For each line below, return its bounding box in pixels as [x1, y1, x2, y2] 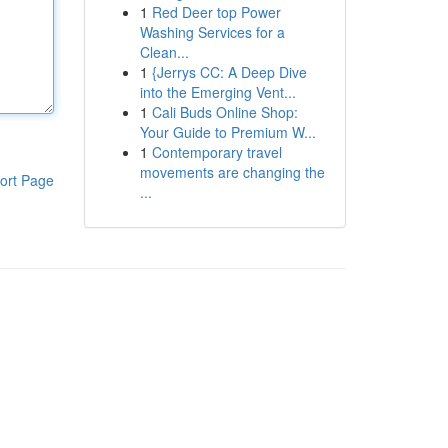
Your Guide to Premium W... [139, 122, 316, 142]
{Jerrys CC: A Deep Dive [151, 62, 307, 82]
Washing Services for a [139, 22, 285, 42]
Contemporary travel [151, 142, 282, 162]
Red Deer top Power [151, 2, 281, 22]
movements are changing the [139, 162, 325, 182]
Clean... [139, 42, 189, 62]
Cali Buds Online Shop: [151, 102, 298, 122]
